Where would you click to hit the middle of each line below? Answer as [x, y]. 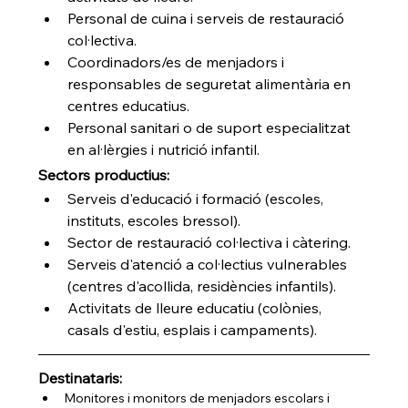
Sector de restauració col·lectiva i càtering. [209, 242]
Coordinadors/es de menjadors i [178, 61]
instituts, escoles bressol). [154, 220]
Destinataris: [81, 377]
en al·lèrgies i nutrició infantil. [164, 149]
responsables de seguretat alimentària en [211, 83]
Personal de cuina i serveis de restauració [208, 18]
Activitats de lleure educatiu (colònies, [197, 307]
